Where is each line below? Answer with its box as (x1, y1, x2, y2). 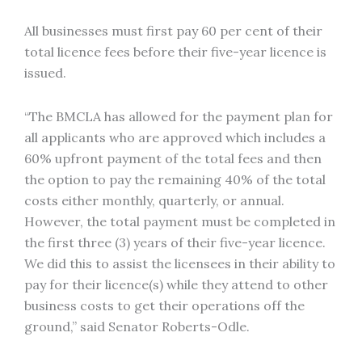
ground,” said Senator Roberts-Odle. (24, 318, 250, 335)
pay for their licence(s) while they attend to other (24, 276, 328, 293)
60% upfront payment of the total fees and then (24, 150, 322, 166)
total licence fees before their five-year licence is (24, 44, 326, 60)
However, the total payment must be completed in (24, 213, 335, 229)
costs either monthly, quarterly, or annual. (24, 192, 284, 208)
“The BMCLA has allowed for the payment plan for (24, 108, 333, 124)
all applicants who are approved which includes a (24, 129, 326, 145)
